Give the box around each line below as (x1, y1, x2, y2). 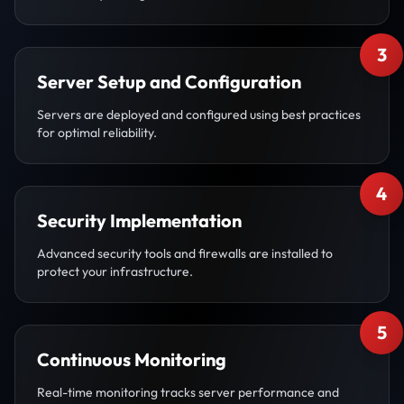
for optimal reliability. (37, 124, 157, 141)
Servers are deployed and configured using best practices (37, 106, 361, 123)
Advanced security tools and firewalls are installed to (37, 245, 333, 262)
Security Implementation (37, 209, 242, 232)
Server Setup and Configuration (37, 70, 301, 93)
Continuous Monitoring (37, 348, 226, 371)
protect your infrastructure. (37, 263, 193, 280)
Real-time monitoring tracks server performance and (37, 384, 339, 400)
